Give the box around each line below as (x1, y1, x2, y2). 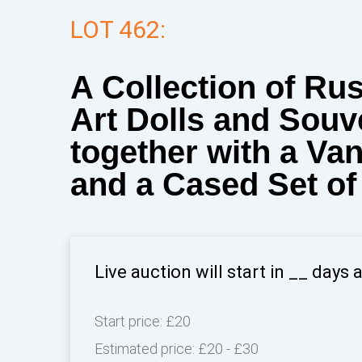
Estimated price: (95, 340, 198, 357)
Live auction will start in (95, 262, 288, 282)
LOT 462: (70, 15, 166, 44)
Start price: (95, 313, 166, 330)
